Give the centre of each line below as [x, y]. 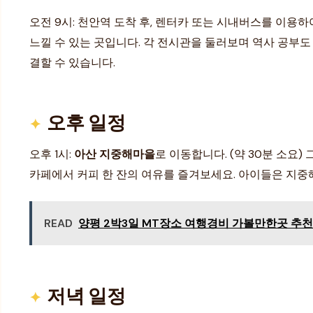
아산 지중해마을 [115, 154]
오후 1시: [52, 154]
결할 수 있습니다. [72, 62]
